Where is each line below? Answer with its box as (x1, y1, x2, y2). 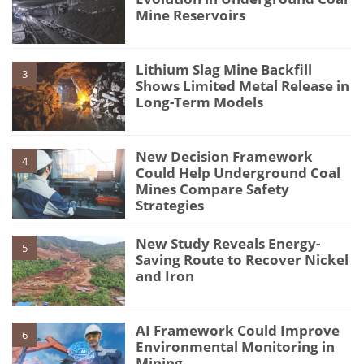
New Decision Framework (136, 147, 314, 167)
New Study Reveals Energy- (136, 234, 321, 253)
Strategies (136, 196, 205, 215)
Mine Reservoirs (136, 5, 246, 24)
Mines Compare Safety (136, 180, 290, 199)
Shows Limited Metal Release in (136, 76, 350, 95)
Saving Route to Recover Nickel (136, 250, 349, 270)
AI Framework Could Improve (136, 321, 340, 340)
